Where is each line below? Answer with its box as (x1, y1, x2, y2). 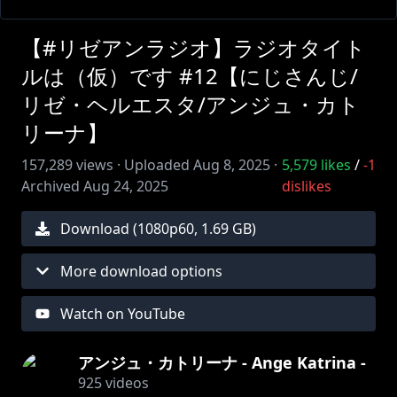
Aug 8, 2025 (193, 155, 270, 175)
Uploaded (124, 155, 190, 175)
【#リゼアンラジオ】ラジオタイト (21, 33, 366, 62)
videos (102, 373, 149, 393)
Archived (21, 176, 80, 196)
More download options (60, 261, 222, 281)
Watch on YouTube (60, 304, 185, 323)
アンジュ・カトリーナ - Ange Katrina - (78, 352, 366, 373)
